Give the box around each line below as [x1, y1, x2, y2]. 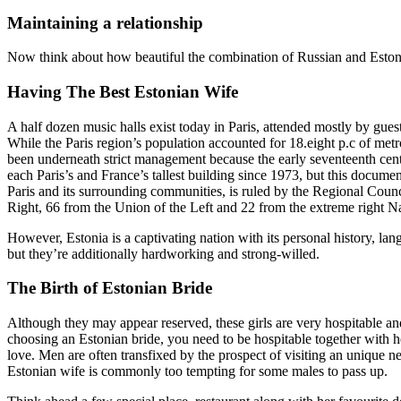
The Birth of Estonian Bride [7, 278, 212, 298]
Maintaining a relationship [7, 13, 203, 32]
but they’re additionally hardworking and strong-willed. [7, 245, 320, 261]
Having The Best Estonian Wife [7, 82, 238, 102]
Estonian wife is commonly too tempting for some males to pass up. [7, 363, 388, 380]
